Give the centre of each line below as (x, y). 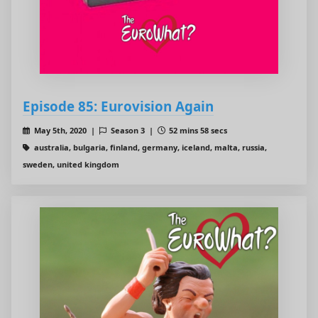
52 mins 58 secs (197, 131)
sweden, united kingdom (71, 165)
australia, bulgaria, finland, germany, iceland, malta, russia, (149, 148)
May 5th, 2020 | (65, 131)
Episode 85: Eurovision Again (118, 106)
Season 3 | (133, 131)
